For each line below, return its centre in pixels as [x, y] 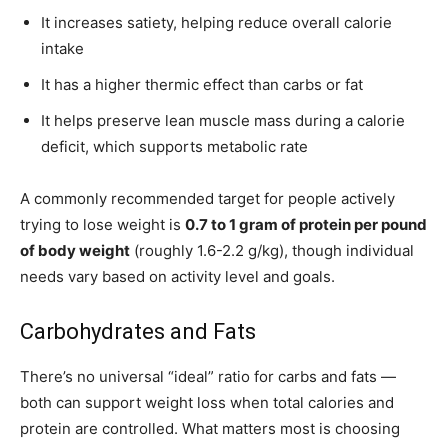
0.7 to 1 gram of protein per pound [306, 225]
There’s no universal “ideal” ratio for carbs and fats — [208, 377]
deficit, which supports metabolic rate [174, 147]
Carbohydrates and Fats [138, 332]
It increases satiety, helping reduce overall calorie [216, 23]
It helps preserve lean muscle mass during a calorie [223, 121]
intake [62, 49]
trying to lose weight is [102, 225]
